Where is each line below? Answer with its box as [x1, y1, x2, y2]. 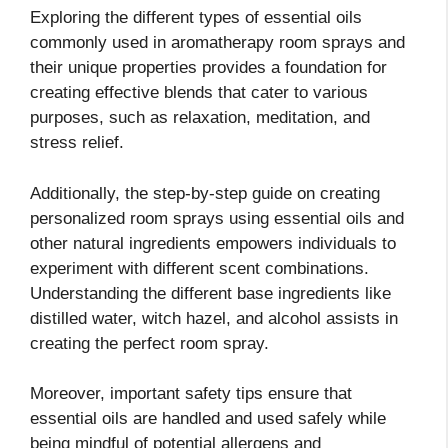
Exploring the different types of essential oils [30, 8, 362, 28]
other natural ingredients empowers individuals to [30, 233, 396, 253]
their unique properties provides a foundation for [30, 58, 387, 78]
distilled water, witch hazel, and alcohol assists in [30, 308, 398, 328]
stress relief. [30, 133, 124, 153]
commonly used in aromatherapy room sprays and [30, 33, 405, 53]
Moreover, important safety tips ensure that [30, 384, 352, 404]
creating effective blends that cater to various [30, 83, 368, 103]
